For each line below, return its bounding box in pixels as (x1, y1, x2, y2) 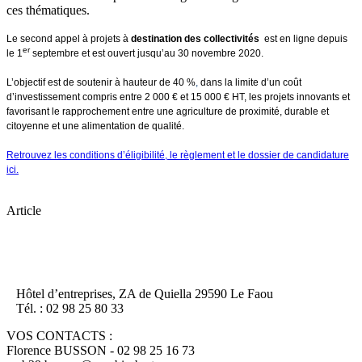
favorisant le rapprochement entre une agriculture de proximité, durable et (6, 105, 329, 117)
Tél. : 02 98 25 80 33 (6, 301, 124, 315)
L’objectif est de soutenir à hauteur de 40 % (6, 76, 196, 88)
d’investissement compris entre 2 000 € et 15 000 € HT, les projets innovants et (6, 90, 350, 103)
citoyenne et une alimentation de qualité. (6, 120, 184, 132)
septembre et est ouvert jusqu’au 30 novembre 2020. (30, 47, 263, 59)
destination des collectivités (131, 32, 259, 44)
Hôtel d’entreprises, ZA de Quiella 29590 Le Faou (6, 286, 273, 301)
